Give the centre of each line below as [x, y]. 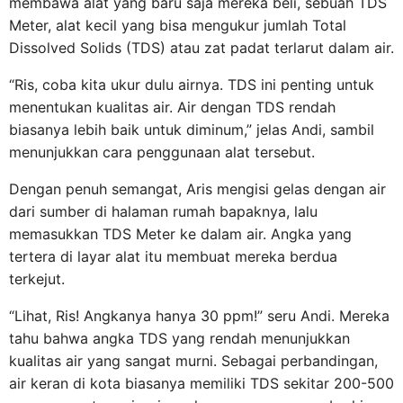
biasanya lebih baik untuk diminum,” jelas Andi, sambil [192, 129]
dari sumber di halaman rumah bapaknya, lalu [163, 211]
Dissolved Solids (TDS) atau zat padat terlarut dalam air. [201, 47]
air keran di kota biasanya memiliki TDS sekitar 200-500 [201, 383]
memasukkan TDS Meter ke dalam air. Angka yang [180, 233]
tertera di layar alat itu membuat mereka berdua [173, 256]
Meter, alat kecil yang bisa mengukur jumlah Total [178, 25]
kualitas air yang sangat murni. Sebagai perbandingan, [193, 360]
